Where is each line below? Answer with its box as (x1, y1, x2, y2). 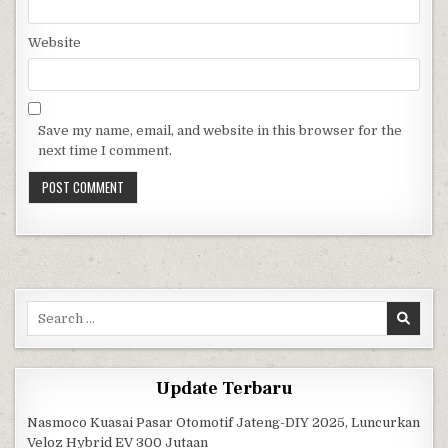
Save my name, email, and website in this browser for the (38, 123, 403, 139)
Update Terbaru (155, 377, 293, 401)
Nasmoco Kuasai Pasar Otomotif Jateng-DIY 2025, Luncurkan (27, 415, 421, 431)
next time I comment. (38, 143, 173, 159)
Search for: (26, 302, 98, 318)
